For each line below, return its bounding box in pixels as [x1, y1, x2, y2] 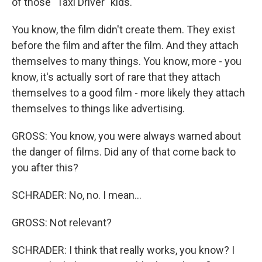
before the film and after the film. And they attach [12, 39, 239, 51]
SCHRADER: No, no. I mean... [12, 189, 142, 201]
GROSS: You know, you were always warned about [12, 130, 241, 142]
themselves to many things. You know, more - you [12, 55, 242, 67]
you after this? [12, 161, 78, 174]
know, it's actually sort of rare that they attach [12, 71, 220, 83]
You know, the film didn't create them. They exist [12, 23, 235, 36]
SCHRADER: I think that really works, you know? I [12, 244, 235, 256]
